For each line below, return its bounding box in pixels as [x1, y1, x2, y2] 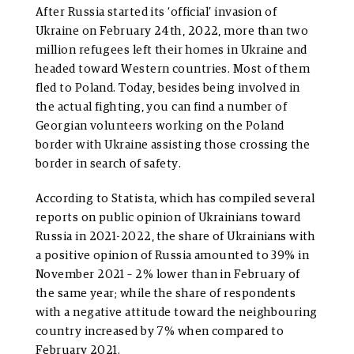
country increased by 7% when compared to [36, 326, 284, 338]
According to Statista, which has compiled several [36, 193, 315, 205]
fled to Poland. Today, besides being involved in [36, 82, 300, 95]
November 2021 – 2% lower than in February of [36, 269, 300, 281]
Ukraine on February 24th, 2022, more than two [36, 25, 309, 38]
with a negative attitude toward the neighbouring [36, 307, 318, 319]
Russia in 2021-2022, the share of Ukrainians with [36, 231, 316, 243]
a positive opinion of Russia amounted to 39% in [36, 250, 310, 262]
